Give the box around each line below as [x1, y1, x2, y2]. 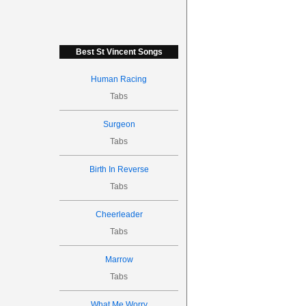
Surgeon [102, 120, 135, 129]
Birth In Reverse [89, 165, 149, 174]
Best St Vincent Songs [75, 47, 163, 57]
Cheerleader [95, 210, 143, 219]
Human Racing [91, 74, 148, 84]
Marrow [105, 255, 133, 264]
